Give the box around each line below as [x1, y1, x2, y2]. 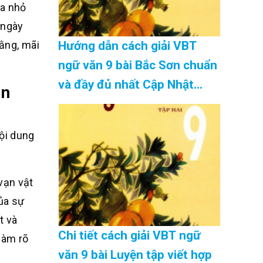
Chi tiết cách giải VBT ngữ [58, 228, 201, 243]
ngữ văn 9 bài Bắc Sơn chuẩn [58, 58, 217, 73]
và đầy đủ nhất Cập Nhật [58, 77, 194, 92]
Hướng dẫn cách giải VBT [58, 39, 197, 53]
